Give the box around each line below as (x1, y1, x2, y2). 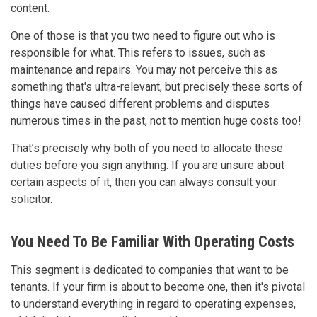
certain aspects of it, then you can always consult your (11, 175, 277, 189)
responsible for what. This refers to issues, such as (11, 45, 265, 59)
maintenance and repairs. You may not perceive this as (11, 62, 277, 76)
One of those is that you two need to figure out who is (11, 28, 275, 42)
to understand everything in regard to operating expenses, (11, 296, 296, 311)
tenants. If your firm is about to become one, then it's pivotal (11, 279, 305, 294)
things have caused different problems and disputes (11, 96, 270, 110)
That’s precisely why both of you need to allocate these (11, 141, 283, 155)
